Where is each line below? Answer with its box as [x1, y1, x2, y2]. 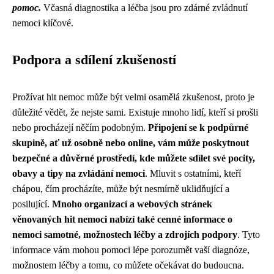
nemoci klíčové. [12, 18, 73, 28]
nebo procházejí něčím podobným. [12, 122, 148, 133]
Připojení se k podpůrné [148, 122, 248, 133]
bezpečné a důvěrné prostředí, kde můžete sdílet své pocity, [12, 153, 255, 163]
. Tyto [237, 229, 260, 240]
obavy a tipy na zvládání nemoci [12, 168, 145, 179]
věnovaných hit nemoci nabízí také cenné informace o [12, 214, 232, 224]
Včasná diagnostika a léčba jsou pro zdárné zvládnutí [41, 2, 248, 13]
